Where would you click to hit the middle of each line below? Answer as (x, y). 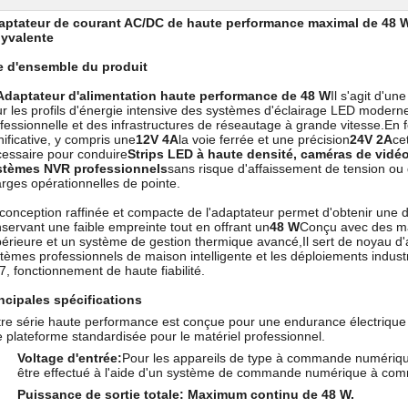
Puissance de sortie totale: (101, 394)
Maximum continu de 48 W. (271, 394)
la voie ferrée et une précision (264, 139)
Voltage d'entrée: (70, 358)
